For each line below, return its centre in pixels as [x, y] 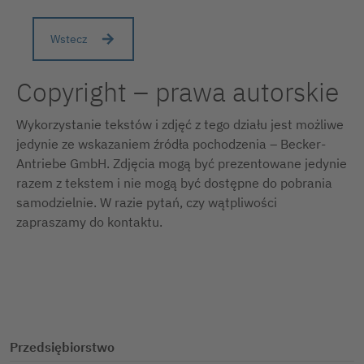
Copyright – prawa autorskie [178, 92]
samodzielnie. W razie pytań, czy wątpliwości [147, 203]
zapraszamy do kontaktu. [89, 222]
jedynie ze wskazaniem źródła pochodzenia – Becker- [171, 144]
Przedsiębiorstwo [62, 347]
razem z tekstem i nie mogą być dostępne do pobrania [174, 183]
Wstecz [69, 39]
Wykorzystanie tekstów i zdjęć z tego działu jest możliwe [180, 125]
